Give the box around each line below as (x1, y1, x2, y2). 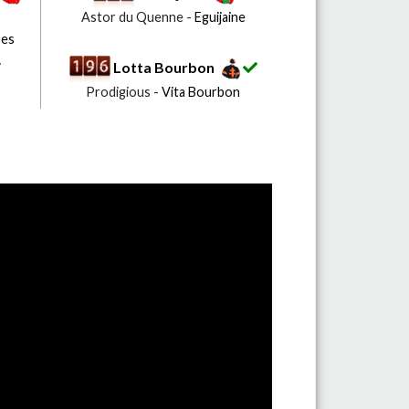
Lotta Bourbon (112, 58, 215, 76)
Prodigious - (86, 84, 163, 100)
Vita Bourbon (162, 84, 241, 100)
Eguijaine (194, 8, 246, 25)
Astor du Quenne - (80, 8, 194, 25)
